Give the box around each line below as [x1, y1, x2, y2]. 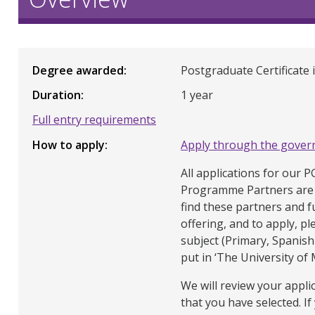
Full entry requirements [32, 112, 156, 128]
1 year [181, 87, 214, 103]
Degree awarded [32, 62, 124, 78]
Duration [32, 87, 81, 103]
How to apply [32, 136, 105, 153]
